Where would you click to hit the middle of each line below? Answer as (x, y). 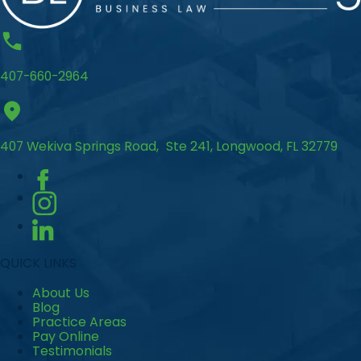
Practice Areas (79, 322)
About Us (61, 293)
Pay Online (66, 337)
